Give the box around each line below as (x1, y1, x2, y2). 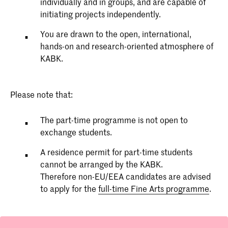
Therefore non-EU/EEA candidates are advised (40, 170, 211, 182)
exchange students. (40, 126, 112, 137)
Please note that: (10, 88, 73, 100)
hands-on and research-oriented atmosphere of (40, 40, 214, 51)
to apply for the (40, 183, 99, 194)
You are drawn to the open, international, (40, 27, 192, 39)
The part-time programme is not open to (40, 114, 188, 125)
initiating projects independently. (40, 8, 161, 19)
